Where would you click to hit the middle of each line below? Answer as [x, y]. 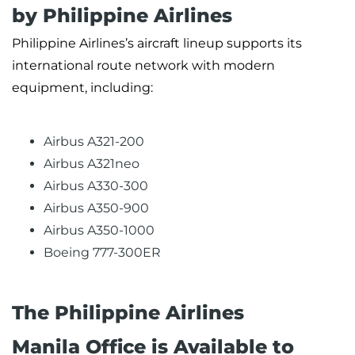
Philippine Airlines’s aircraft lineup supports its [157, 44]
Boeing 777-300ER [102, 253]
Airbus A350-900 [96, 208]
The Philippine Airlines [128, 313]
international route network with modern [143, 66]
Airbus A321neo [92, 164]
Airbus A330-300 [96, 186]
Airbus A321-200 [94, 142]
